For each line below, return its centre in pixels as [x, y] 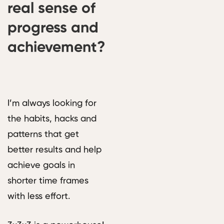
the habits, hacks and [52, 119]
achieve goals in [41, 166]
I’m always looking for [52, 104]
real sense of [51, 9]
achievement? [56, 48]
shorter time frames [48, 181]
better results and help [54, 150]
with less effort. [39, 197]
